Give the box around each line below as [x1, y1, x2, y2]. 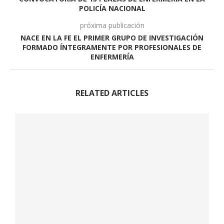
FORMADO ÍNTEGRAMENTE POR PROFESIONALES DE [22, 42, 201, 52]
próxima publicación [79, 20, 144, 30]
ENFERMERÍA [90, 51, 134, 61]
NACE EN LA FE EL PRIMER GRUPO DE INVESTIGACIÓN [20, 32, 203, 42]
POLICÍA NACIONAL [78, 3, 145, 13]
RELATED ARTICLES [75, 87, 148, 98]
